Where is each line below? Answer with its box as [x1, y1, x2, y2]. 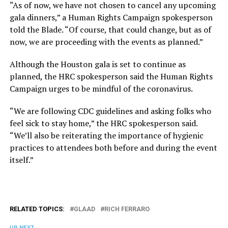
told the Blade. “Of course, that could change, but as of [9, 24, 211, 36]
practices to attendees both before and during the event [9, 142, 217, 154]
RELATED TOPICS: [9, 205, 65, 213]
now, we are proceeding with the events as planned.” [9, 36, 203, 48]
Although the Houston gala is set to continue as [9, 59, 186, 70]
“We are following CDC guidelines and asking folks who [9, 105, 211, 117]
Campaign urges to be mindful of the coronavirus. [9, 83, 193, 95]
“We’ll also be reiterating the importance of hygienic [9, 130, 204, 141]
